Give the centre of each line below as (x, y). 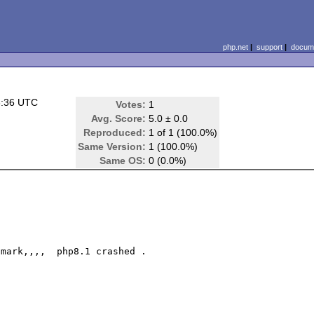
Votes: (131, 104)
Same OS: (123, 161)
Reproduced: (115, 132)
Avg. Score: (119, 118)
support (269, 47)
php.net (235, 47)
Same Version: (112, 146)
